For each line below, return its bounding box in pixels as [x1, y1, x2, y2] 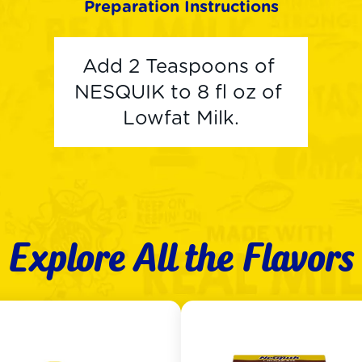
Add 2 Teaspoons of [82, 54, 275, 78]
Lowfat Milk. [123, 106, 239, 129]
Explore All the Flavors [9, 234, 353, 280]
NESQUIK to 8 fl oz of [74, 80, 282, 103]
